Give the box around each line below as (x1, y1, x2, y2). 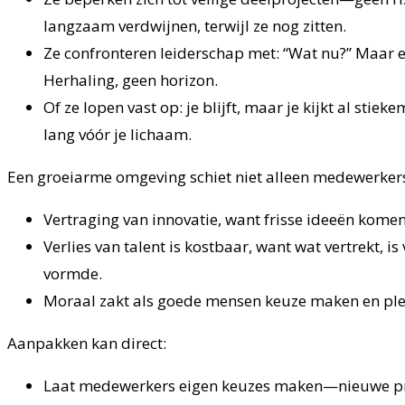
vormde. (43, 263, 102, 285)
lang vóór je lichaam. (43, 124, 192, 146)
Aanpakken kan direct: (7, 333, 166, 354)
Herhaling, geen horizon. (43, 70, 218, 91)
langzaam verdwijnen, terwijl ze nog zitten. (43, 15, 346, 37)
